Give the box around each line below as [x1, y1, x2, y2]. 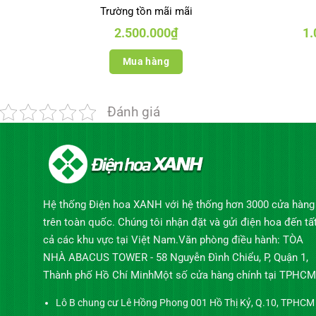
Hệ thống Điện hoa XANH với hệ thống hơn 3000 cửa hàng [42, 198, 315, 212]
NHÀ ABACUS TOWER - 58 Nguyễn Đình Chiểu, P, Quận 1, [42, 251, 308, 265]
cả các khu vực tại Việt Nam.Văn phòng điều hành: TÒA [42, 233, 303, 247]
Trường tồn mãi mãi [99, 5, 193, 18]
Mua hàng [122, 55, 170, 67]
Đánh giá [107, 104, 160, 121]
